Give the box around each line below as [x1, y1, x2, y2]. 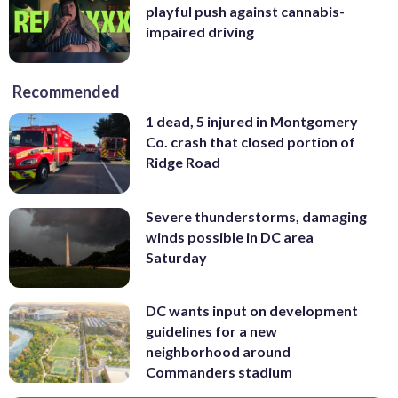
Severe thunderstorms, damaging [146, 207, 367, 225]
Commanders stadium [146, 363, 292, 381]
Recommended [12, 81, 120, 101]
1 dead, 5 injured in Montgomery [146, 112, 358, 130]
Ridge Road [146, 153, 220, 171]
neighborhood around [146, 343, 291, 361]
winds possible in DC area [146, 227, 314, 245]
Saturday [146, 248, 207, 266]
